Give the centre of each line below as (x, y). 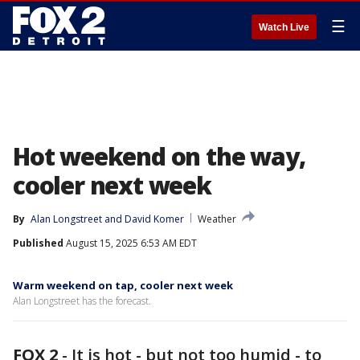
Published (38, 243)
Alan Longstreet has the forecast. (82, 301)
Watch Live (284, 27)
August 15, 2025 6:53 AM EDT (130, 243)
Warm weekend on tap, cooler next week (123, 285)
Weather (217, 219)
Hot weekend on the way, (159, 156)
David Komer (154, 219)
